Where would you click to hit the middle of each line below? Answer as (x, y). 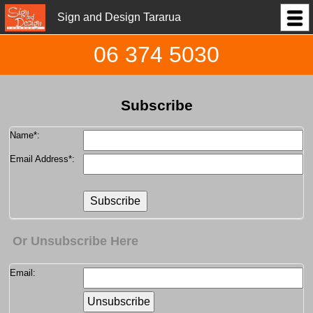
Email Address (39, 159)
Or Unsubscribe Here (75, 241)
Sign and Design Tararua (119, 17)
